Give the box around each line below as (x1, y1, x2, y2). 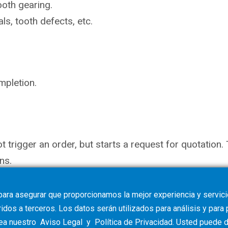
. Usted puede (173, 217, 224, 227)
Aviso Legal (40, 217, 84, 227)
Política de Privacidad (95, 217, 173, 227)
